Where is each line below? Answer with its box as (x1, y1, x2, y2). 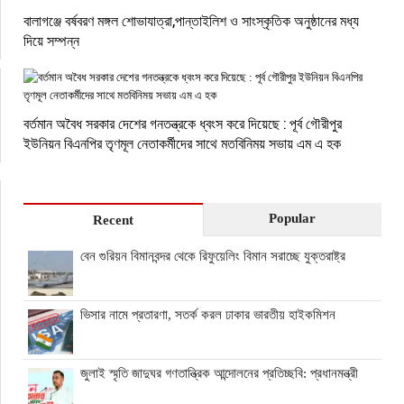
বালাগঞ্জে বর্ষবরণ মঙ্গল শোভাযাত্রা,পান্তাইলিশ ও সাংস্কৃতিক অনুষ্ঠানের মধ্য (23, 10, 359, 30)
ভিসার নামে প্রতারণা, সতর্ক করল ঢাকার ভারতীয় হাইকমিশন (80, 307, 335, 322)
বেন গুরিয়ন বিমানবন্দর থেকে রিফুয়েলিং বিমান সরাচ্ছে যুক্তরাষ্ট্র (80, 248, 345, 263)
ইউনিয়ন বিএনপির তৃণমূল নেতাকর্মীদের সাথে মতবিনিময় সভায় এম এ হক (23, 133, 341, 152)
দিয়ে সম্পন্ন (23, 30, 79, 50)
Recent (92, 212, 133, 227)
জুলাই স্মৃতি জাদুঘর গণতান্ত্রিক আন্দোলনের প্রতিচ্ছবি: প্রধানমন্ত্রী (80, 365, 358, 381)
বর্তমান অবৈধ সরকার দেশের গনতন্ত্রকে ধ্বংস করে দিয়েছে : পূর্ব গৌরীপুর (23, 113, 342, 133)
